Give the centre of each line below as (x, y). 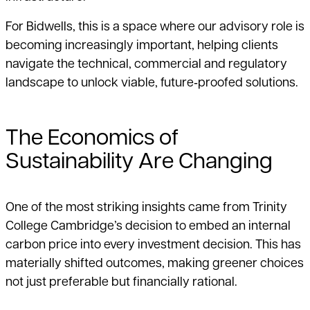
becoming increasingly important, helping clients (142, 46)
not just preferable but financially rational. (121, 283)
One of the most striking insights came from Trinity (146, 208)
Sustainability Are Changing (139, 163)
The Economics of (92, 139)
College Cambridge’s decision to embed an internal (148, 227)
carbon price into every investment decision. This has (153, 246)
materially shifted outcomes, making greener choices (155, 264)
